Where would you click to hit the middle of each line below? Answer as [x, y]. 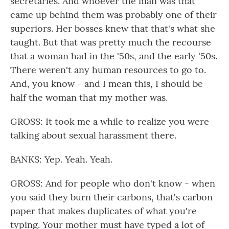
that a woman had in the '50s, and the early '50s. [114, 56]
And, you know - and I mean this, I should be [107, 84]
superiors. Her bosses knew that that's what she [113, 28]
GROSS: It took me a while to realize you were [110, 121]
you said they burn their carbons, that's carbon [111, 197]
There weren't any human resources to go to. [108, 70]
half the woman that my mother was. [89, 97]
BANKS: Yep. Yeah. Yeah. [61, 159]
